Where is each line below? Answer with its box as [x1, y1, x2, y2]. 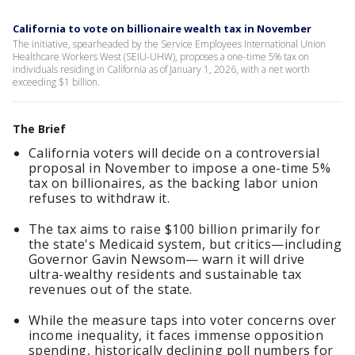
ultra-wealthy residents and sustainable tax [29, 265, 302, 283]
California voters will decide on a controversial [29, 144, 320, 162]
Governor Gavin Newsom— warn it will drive [29, 250, 305, 268]
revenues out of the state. [29, 281, 193, 298]
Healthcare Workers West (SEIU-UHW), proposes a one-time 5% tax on [13, 50, 309, 63]
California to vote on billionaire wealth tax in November [13, 21, 311, 36]
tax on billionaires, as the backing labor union [29, 174, 319, 192]
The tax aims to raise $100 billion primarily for [29, 220, 321, 238]
